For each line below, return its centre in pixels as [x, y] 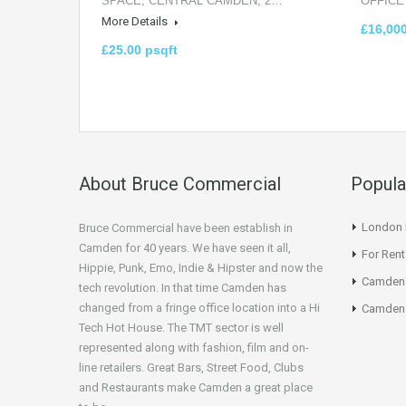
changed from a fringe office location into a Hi [199, 308]
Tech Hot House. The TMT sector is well [181, 328]
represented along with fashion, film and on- [194, 348]
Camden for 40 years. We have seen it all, [185, 248]
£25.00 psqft [140, 50]
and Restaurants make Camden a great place [196, 387]
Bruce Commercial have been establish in [186, 228]
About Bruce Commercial [180, 184]
